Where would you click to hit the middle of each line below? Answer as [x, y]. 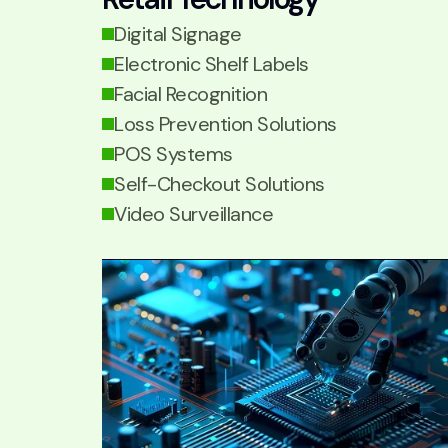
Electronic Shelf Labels [211, 64]
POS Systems [173, 154]
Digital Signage [178, 34]
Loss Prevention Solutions [225, 124]
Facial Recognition [190, 94]
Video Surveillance [193, 214]
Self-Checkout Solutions [219, 184]
